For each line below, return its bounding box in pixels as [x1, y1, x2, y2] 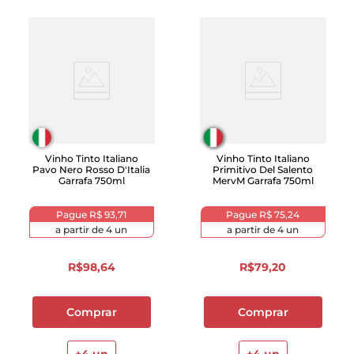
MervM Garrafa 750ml [212, 175, 314, 186]
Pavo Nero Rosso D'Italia [32, 164, 150, 175]
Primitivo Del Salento [213, 164, 313, 175]
